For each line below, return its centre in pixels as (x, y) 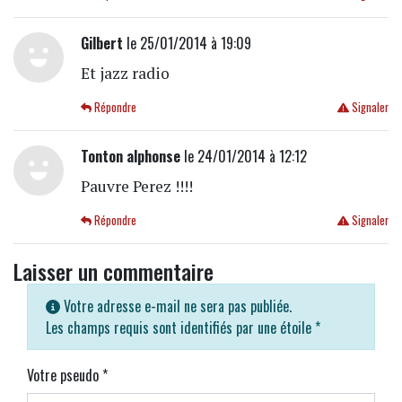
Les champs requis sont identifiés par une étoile (180, 327)
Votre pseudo (65, 375)
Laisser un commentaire (114, 271)
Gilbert (101, 43)
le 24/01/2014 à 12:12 (243, 156)
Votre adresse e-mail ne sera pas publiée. (176, 306)
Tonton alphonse (130, 156)
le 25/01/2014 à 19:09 (187, 43)
